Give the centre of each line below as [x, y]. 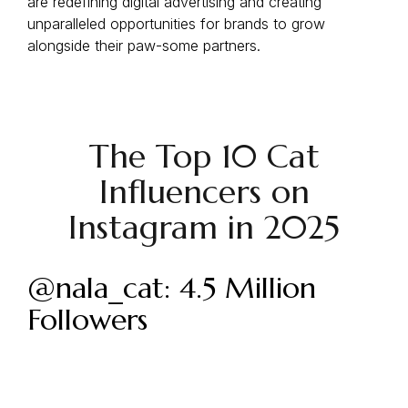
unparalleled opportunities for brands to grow [176, 24]
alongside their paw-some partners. [144, 46]
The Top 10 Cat [204, 156]
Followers [87, 320]
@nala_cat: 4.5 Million [172, 288]
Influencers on [204, 192]
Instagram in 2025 [204, 227]
